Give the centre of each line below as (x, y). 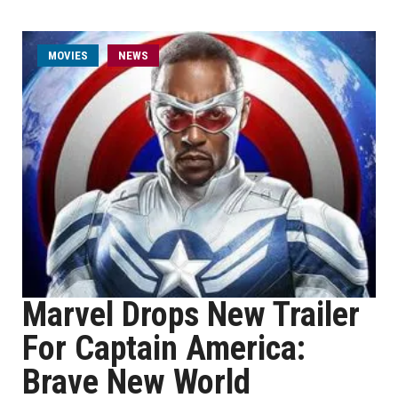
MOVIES (68, 56)
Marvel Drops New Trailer (191, 314)
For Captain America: (164, 348)
